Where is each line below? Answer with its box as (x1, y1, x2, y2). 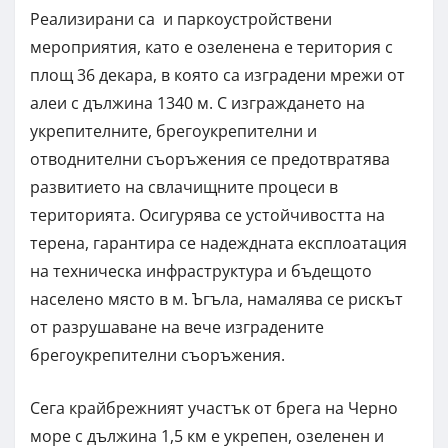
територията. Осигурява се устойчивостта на (30, 204, 385, 227)
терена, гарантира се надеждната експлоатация (30, 232, 407, 255)
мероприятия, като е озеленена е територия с (30, 36, 393, 59)
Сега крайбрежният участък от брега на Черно (30, 397, 398, 420)
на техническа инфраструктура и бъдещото (30, 260, 372, 283)
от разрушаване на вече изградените (30, 316, 324, 339)
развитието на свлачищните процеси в (30, 176, 338, 199)
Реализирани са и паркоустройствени (30, 8, 332, 31)
